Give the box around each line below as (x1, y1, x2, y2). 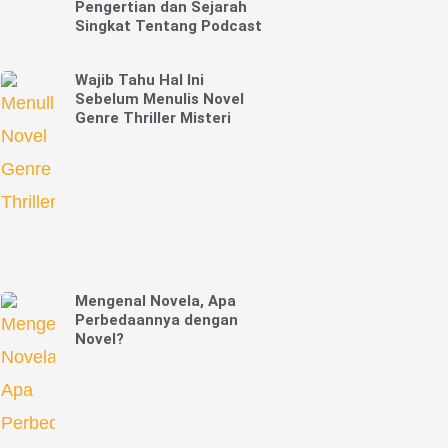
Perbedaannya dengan (74, 311, 238, 330)
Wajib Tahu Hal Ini (74, 71, 204, 90)
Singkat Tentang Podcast (74, 17, 262, 36)
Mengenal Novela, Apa (74, 292, 236, 311)
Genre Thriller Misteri (74, 109, 231, 128)
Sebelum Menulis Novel (74, 90, 244, 109)
